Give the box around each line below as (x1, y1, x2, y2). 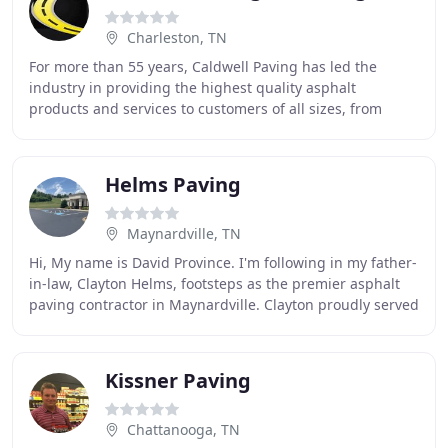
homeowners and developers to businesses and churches (29, 120, 416, 139)
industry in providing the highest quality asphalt (29, 78, 356, 97)
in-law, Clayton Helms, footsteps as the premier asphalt (29, 274, 400, 293)
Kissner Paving (105, 367, 251, 394)
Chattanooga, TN (127, 420, 240, 439)
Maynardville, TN (127, 224, 241, 243)
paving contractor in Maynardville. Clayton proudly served (29, 295, 419, 314)
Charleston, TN (127, 28, 227, 47)
